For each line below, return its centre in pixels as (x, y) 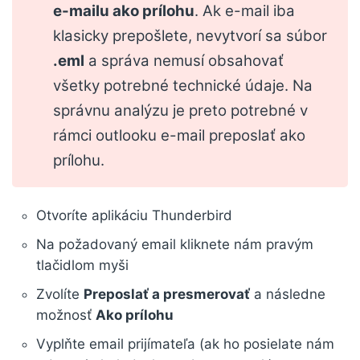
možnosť (66, 315)
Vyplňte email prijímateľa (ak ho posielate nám (185, 344)
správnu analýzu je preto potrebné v (181, 110)
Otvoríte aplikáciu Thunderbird (134, 216)
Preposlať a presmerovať (167, 295)
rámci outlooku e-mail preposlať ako (180, 135)
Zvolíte (60, 295)
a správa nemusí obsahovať (184, 60)
